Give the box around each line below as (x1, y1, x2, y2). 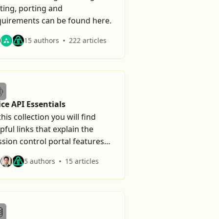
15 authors (24, 36, 59, 45)
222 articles (69, 36, 107, 45)
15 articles (65, 156, 99, 166)
